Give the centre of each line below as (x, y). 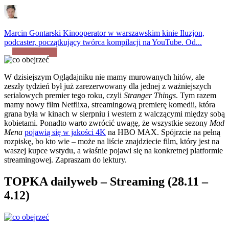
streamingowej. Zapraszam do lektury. (65, 160)
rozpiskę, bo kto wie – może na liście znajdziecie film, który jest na (112, 142)
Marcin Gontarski (32, 33)
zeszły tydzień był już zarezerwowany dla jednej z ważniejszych (108, 86)
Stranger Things (150, 96)
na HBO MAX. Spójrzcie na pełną (163, 132)
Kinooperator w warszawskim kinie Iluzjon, (133, 33)
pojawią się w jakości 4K (65, 132)
